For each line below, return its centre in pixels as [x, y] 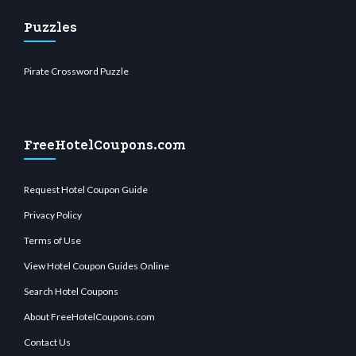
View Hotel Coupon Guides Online [97, 266]
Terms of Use [52, 241]
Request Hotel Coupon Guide [86, 190]
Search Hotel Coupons [71, 292]
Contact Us [47, 342]
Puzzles [50, 28]
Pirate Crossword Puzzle [76, 72]
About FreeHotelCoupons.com [89, 317]
